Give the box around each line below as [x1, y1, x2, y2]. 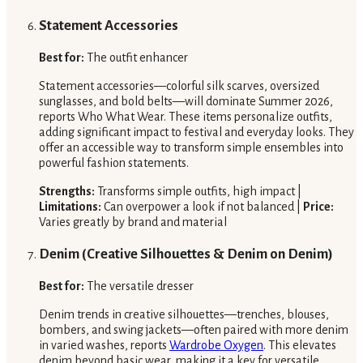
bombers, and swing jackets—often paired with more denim [39, 322, 348, 336]
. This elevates [263, 338, 336, 352]
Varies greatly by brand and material [39, 215, 227, 228]
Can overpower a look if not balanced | [101, 199, 303, 213]
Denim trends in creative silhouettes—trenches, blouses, [39, 307, 329, 321]
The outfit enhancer [84, 50, 188, 64]
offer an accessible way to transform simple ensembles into [39, 140, 344, 154]
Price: [303, 199, 334, 213]
